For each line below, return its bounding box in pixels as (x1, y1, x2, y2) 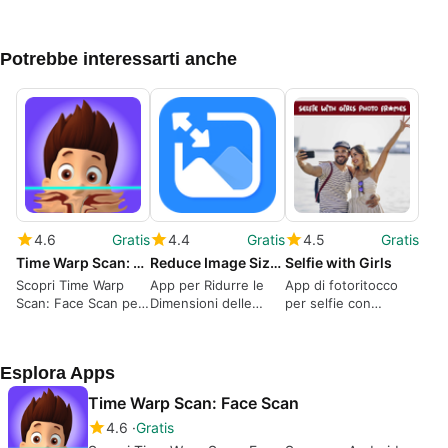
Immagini (150, 313, 205, 330)
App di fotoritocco (284, 277, 398, 294)
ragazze (284, 313, 334, 330)
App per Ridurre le (150, 277, 265, 294)
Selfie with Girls (284, 254, 392, 272)
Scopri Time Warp (16, 277, 124, 294)
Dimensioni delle (150, 295, 253, 312)
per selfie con (284, 295, 371, 312)
